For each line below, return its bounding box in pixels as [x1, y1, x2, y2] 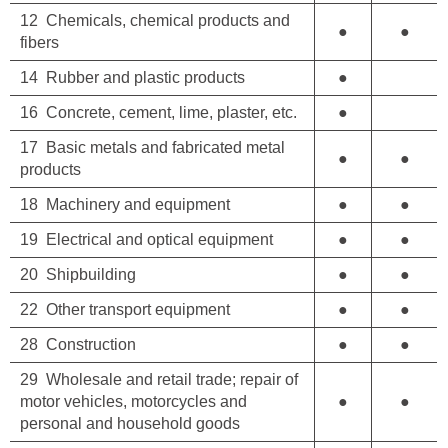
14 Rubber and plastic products [19, 68, 245, 86]
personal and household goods [19, 414, 240, 432]
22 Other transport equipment [19, 300, 230, 318]
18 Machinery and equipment [19, 195, 230, 213]
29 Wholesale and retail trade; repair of [19, 370, 298, 388]
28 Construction [19, 335, 136, 353]
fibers [19, 33, 59, 51]
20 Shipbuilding [19, 265, 136, 283]
